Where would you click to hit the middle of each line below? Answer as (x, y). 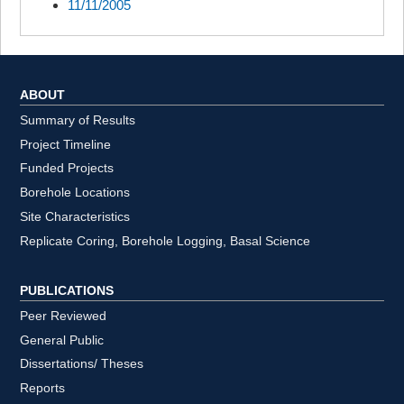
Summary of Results (78, 120)
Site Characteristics (75, 216)
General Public (62, 340)
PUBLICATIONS (67, 290)
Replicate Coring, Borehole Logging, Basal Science (165, 241)
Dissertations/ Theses (82, 364)
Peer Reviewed (64, 316)
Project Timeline (66, 144)
